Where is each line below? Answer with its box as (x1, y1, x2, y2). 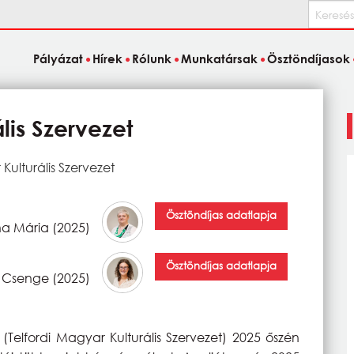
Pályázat (32, 51, 83, 66)
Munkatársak (181, 51, 258, 66)
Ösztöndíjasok (267, 51, 351, 66)
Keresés (308, 2, 348, 17)
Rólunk (131, 51, 171, 66)
